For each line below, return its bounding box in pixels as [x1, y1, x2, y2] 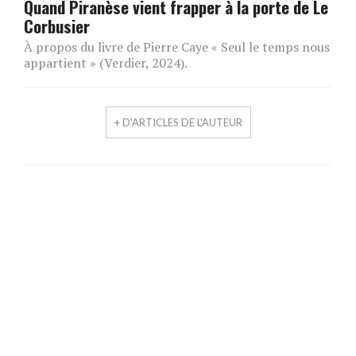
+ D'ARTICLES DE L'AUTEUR [114, 116, 242, 129]
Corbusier [24, 14, 90, 38]
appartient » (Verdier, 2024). [24, 54, 188, 72]
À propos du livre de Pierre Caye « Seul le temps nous [24, 38, 330, 56]
